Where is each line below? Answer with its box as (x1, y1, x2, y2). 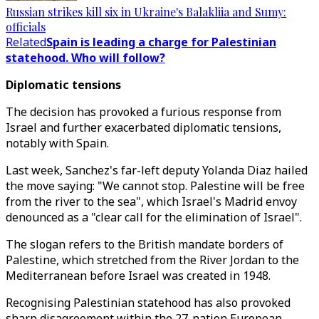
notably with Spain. (6, 135, 109, 151)
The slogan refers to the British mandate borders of (6, 236, 283, 252)
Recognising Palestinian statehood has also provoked (6, 295, 291, 310)
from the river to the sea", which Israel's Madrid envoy (6, 194, 297, 209)
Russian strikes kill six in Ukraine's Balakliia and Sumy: (6, 4, 286, 19)
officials (6, 19, 46, 34)
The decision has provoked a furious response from (6, 104, 281, 120)
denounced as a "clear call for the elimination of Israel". (6, 209, 302, 225)
